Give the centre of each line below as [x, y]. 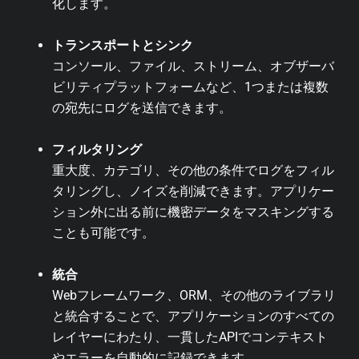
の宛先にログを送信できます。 [142, 107]
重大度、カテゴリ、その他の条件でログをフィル [193, 170]
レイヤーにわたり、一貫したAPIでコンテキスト [190, 337]
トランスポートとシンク [123, 45]
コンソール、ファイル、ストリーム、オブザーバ [193, 66]
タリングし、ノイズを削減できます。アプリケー [193, 191]
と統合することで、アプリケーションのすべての [193, 316]
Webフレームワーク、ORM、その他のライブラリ [194, 295]
